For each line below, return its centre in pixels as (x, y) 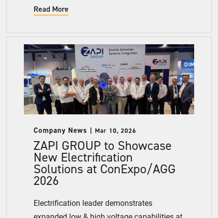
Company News (61, 130)
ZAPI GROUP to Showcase (103, 145)
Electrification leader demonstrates (93, 202)
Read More (51, 9)
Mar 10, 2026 (116, 130)
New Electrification (83, 157)
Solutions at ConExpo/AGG (105, 169)
